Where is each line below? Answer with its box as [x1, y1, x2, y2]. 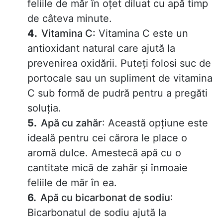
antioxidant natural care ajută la [27, 42, 175, 55]
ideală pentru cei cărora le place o [27, 132, 187, 144]
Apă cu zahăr [41, 117, 102, 129]
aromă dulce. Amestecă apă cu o [27, 147, 181, 159]
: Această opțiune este [102, 117, 208, 129]
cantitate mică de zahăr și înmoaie [27, 162, 188, 174]
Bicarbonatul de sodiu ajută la [27, 207, 166, 219]
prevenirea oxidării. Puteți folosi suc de [27, 57, 211, 70]
